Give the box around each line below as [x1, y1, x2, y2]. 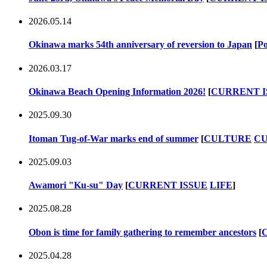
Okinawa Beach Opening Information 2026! [29, 86, 206, 97]
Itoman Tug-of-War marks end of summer [29, 133, 198, 144]
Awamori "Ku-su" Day [29, 180, 123, 191]
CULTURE [204, 133, 252, 144]
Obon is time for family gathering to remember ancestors [29, 226, 256, 237]
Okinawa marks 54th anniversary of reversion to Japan [29, 39, 252, 50]
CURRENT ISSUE [128, 180, 207, 191]
